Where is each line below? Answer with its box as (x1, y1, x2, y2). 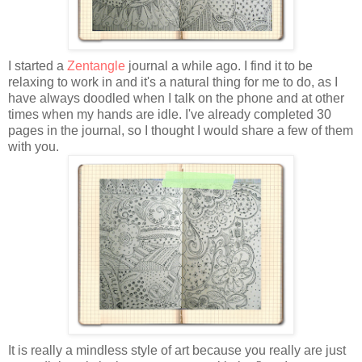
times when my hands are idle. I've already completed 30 (8, 107, 331, 122)
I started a (8, 59, 67, 74)
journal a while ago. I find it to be (125, 59, 313, 74)
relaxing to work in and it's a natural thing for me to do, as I (8, 75, 338, 90)
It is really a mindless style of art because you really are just (8, 343, 346, 358)
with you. (8, 140, 59, 154)
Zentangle (67, 59, 125, 74)
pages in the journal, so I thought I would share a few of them (8, 124, 353, 138)
